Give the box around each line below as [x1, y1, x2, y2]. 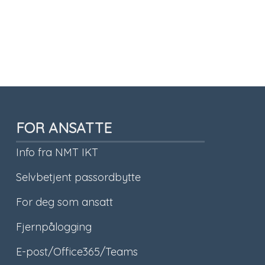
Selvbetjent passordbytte [15, 170, 141, 184]
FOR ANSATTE [15, 118, 112, 137]
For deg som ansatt [15, 195, 113, 209]
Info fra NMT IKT [15, 145, 98, 159]
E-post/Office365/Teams [15, 244, 138, 258]
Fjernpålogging [15, 219, 92, 234]
